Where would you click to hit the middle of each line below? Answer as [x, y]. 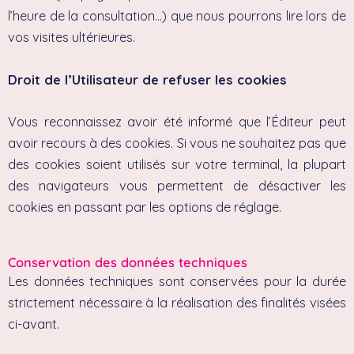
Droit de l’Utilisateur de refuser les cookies [147, 79]
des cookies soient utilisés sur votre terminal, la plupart [177, 164]
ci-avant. [34, 324]
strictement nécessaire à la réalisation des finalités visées [177, 303]
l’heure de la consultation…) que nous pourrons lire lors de [177, 16]
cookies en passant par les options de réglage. [145, 207]
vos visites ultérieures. [72, 38]
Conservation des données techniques [128, 263]
